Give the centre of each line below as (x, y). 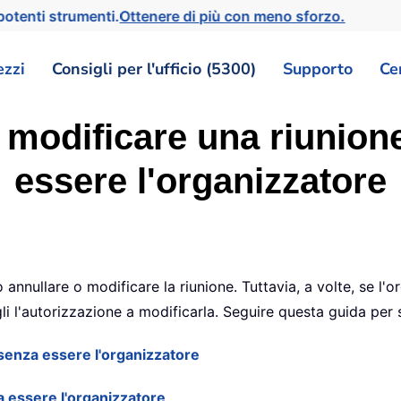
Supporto (318, 68)
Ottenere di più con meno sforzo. (237, 16)
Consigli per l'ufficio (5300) (154, 68)
